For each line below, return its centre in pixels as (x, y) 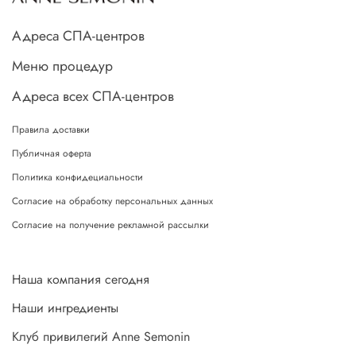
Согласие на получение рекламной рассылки (110, 225)
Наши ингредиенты (65, 308)
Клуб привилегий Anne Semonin (101, 337)
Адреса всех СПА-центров (93, 97)
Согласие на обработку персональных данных (112, 201)
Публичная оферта (52, 154)
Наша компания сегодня (81, 280)
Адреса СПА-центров (78, 36)
